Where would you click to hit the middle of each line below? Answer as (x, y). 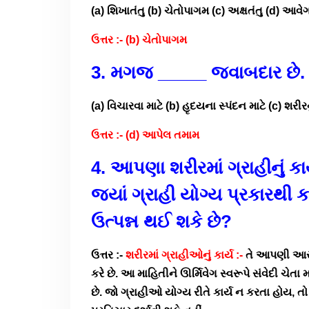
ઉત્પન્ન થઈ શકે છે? (161, 221)
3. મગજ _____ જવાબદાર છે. (198, 72)
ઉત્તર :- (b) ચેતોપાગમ (139, 40)
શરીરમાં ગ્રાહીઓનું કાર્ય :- (184, 255)
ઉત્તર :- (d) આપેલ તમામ (145, 135)
